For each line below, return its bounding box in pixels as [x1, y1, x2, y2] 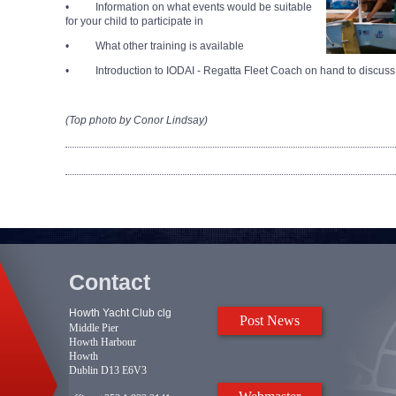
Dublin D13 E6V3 [69, 363, 147, 377]
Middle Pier [69, 321, 118, 334]
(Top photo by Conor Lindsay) [65, 114, 208, 127]
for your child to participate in [65, 15, 203, 28]
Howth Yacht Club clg [69, 306, 171, 319]
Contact [69, 270, 150, 294]
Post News [240, 313, 300, 329]
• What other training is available [65, 40, 244, 53]
